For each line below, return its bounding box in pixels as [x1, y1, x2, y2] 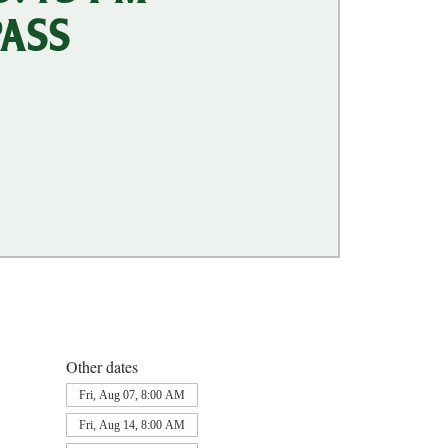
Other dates [65, 355, 138, 377]
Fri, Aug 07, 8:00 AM [78, 387, 185, 402]
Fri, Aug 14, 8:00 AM [78, 417, 185, 432]
